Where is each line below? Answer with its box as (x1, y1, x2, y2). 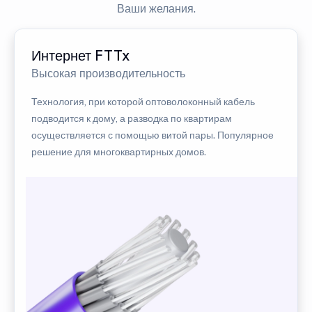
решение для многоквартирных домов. (31, 146, 206, 158)
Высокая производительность (31, 67, 185, 81)
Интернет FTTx (31, 47, 130, 65)
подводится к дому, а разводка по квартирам (31, 113, 232, 125)
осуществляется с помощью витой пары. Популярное (31, 130, 274, 141)
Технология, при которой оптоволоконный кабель (31, 96, 255, 108)
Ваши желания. (116, 2, 196, 16)
